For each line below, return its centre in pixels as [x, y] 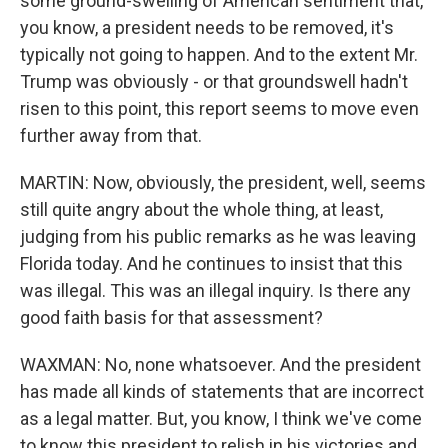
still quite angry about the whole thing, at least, [201, 209]
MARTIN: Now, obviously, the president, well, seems [223, 182]
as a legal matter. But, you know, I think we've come [221, 418]
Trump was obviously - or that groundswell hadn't [214, 81]
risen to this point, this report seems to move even [219, 108]
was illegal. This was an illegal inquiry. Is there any [215, 290]
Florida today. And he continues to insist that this [211, 263]
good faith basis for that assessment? [171, 317]
